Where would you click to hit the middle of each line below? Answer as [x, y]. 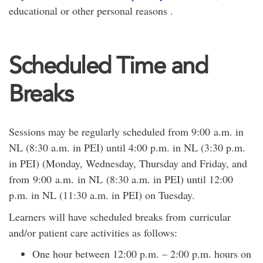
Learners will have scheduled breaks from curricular [120, 217]
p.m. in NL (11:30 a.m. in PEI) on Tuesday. [102, 195]
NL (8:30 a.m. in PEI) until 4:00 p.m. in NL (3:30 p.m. [127, 147]
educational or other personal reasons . [91, 11]
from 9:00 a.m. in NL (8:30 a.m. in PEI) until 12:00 [121, 179]
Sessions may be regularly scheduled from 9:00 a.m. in [126, 131]
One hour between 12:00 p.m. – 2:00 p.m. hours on [142, 254]
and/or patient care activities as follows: [93, 232]
